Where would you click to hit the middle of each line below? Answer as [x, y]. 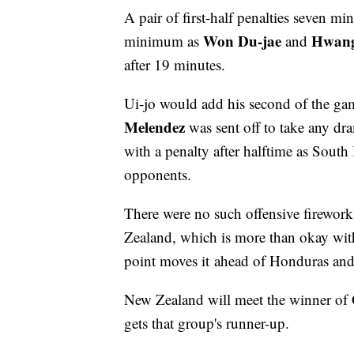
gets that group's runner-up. [207, 323]
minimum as [164, 41]
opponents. [158, 175]
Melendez [154, 127]
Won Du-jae [242, 41]
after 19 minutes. [175, 65]
